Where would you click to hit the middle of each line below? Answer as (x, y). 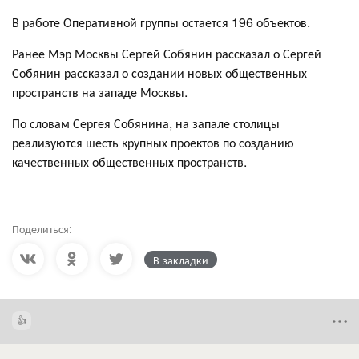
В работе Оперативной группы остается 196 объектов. (161, 22)
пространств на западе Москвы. (100, 92)
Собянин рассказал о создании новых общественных (159, 73)
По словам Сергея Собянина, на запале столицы (146, 123)
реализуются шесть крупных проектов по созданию (153, 143)
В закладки (181, 260)
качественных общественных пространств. (129, 162)
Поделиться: (42, 229)
